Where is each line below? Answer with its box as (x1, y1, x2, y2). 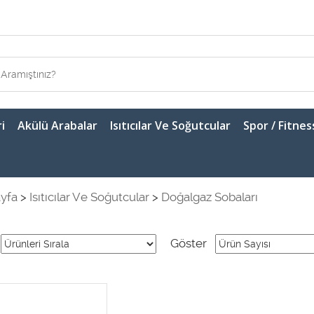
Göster (170, 235, 207, 250)
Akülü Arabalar (18, 117, 97, 133)
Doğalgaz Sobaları (161, 189, 258, 204)
